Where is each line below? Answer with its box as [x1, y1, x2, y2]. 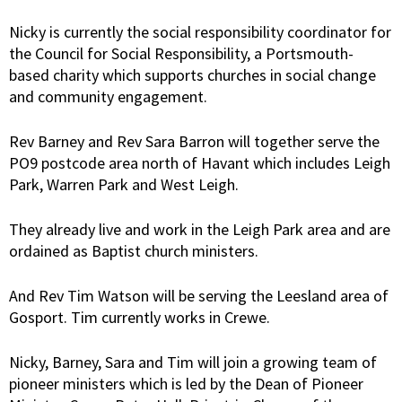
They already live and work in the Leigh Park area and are [9, 218, 390, 240]
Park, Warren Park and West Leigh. [9, 173, 239, 195]
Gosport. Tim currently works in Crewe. [9, 306, 270, 328]
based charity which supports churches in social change [9, 64, 376, 85]
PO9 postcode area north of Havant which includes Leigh [9, 152, 390, 173]
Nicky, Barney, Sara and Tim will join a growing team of [9, 351, 377, 372]
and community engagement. [9, 85, 207, 107]
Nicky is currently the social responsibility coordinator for [9, 21, 391, 42]
